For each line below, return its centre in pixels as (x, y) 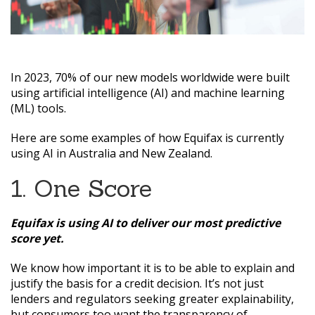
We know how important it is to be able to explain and (153, 268)
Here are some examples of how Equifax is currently (147, 138)
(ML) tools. (38, 109)
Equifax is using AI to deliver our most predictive (146, 223)
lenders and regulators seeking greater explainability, (152, 299)
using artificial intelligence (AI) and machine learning (148, 93)
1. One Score (81, 188)
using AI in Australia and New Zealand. (111, 154)
